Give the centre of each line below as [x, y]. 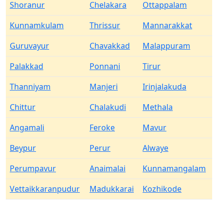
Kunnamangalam [174, 168]
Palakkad [27, 66]
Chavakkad [110, 46]
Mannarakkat [167, 25]
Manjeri [104, 87]
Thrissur [105, 25]
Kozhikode [162, 189]
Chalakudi [108, 107]
